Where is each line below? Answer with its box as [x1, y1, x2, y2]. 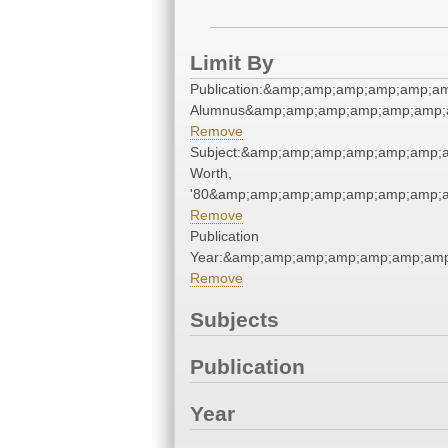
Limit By [190, 51, 274, 75]
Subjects [190, 308, 279, 332]
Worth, [190, 165, 232, 182]
